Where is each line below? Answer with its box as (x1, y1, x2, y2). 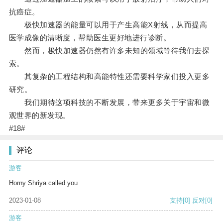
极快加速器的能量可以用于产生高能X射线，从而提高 (8, 20, 208, 29)
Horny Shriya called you (9, 179, 78, 187)
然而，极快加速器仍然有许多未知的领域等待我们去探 (8, 46, 210, 55)
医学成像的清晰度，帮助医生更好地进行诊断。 (8, 33, 171, 42)
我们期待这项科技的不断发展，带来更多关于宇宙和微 (8, 98, 210, 107)
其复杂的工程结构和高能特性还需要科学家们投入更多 (8, 72, 210, 81)
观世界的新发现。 (8, 111, 71, 120)
